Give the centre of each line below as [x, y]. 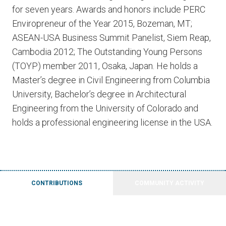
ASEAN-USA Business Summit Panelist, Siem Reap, [111, 38]
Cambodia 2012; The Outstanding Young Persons [107, 52]
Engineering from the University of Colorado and [105, 108]
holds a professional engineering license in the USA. [112, 122]
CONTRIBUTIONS [56, 183]
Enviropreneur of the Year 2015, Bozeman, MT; [102, 23]
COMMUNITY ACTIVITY [169, 183]
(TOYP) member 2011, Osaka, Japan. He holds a [105, 66]
